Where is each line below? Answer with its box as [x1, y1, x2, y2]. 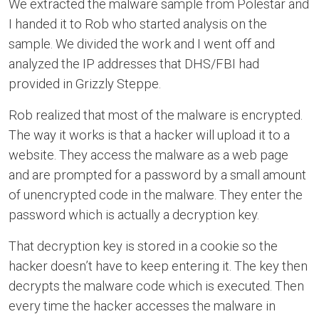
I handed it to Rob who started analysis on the [9, 16, 267, 31]
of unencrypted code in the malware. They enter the [9, 187, 303, 202]
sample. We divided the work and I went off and [9, 36, 275, 51]
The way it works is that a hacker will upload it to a [9, 127, 290, 142]
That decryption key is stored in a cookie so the [9, 239, 278, 253]
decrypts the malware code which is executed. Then [9, 278, 304, 293]
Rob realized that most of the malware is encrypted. [9, 108, 303, 122]
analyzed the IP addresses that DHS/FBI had [9, 56, 259, 71]
